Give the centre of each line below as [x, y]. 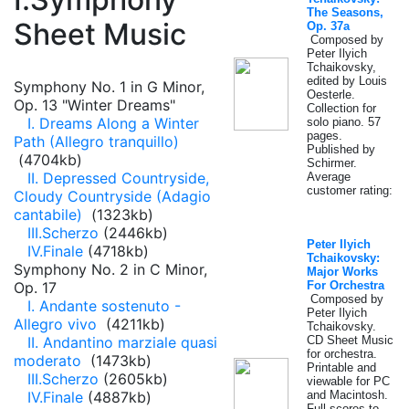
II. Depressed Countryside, [118, 178]
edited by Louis [347, 81]
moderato [50, 361]
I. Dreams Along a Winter [113, 123]
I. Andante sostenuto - [104, 306]
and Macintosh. [347, 395]
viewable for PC [348, 381]
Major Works [342, 272]
